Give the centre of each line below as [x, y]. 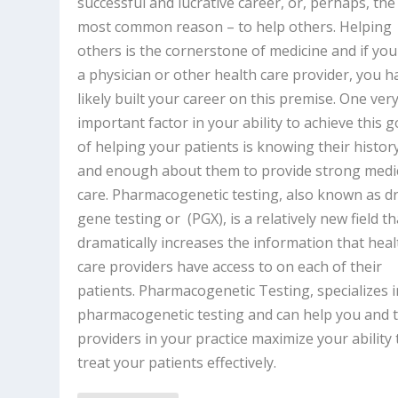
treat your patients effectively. [177, 362]
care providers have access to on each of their [230, 267]
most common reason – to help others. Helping [235, 27]
